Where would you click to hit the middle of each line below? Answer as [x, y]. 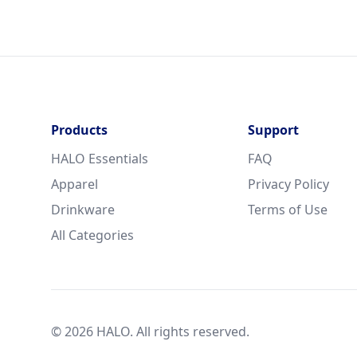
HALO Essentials [100, 158]
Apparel [75, 184]
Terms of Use [288, 209]
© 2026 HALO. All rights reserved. [150, 331]
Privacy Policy [288, 184]
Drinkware [83, 209]
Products [79, 129]
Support [273, 129]
